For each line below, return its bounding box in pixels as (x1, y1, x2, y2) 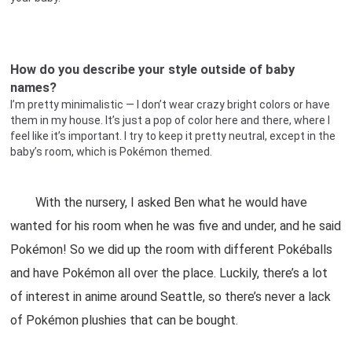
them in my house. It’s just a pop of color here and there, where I (10, 114, 331, 126)
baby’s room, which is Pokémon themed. (10, 145, 213, 158)
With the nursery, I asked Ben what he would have (10, 195, 308, 210)
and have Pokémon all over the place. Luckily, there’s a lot (10, 266, 328, 280)
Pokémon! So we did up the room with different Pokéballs (10, 242, 333, 257)
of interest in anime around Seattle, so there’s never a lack (10, 289, 332, 304)
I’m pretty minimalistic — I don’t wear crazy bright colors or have (10, 98, 331, 111)
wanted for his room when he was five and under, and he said (10, 218, 342, 233)
